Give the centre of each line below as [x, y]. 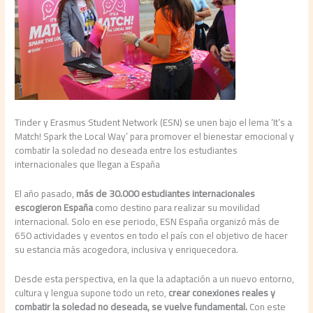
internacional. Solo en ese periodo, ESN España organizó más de [147, 221]
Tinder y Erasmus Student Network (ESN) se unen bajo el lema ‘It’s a [154, 122]
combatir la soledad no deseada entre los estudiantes [126, 150]
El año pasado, [45, 193]
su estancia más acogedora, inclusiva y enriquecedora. [127, 249]
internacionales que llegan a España [88, 164]
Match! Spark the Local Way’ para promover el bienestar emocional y [155, 136]
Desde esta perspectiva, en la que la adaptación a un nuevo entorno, [155, 278]
